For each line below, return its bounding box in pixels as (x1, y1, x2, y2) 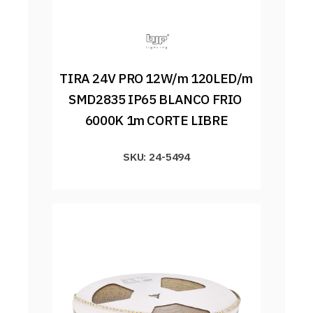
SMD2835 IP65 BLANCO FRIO (68, 90, 242, 108)
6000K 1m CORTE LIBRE (85, 111, 228, 129)
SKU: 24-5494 (122, 149, 191, 163)
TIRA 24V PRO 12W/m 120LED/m (59, 69, 254, 87)
